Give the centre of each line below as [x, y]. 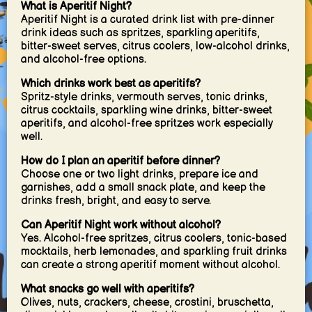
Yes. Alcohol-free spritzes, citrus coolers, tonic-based [154, 238]
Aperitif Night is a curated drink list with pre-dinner [147, 19]
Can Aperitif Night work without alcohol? [120, 225]
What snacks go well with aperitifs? [107, 289]
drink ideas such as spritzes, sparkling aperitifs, [140, 33]
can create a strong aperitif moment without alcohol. [150, 265]
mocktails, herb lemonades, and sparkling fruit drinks [154, 251]
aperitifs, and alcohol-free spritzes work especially [146, 123]
